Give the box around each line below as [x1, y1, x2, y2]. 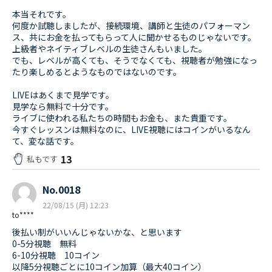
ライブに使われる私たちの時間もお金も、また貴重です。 [12, 112, 232, 124]
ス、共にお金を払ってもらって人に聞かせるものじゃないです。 [12, 31, 256, 44]
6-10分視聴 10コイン [12, 249, 100, 262]
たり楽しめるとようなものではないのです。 [12, 66, 182, 78]
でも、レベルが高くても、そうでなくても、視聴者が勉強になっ [12, 54, 257, 67]
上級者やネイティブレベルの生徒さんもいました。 [12, 42, 207, 55]
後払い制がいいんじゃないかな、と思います [12, 226, 182, 239]
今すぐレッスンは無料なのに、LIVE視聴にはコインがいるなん [12, 123, 251, 136]
